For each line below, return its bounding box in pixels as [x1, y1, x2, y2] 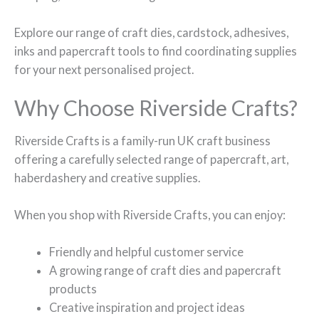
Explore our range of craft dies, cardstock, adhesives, [14, 26, 288, 40]
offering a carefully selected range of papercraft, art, [14, 152, 288, 166]
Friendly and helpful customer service [49, 245, 244, 259]
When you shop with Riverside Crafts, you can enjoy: [14, 208, 286, 222]
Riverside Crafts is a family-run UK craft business [14, 133, 271, 147]
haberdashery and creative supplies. [14, 170, 200, 184]
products [49, 282, 98, 296]
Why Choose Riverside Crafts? [14, 94, 298, 120]
